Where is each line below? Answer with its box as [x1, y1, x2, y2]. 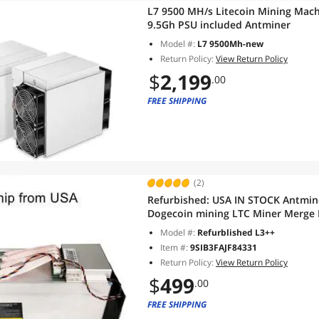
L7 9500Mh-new [197, 38, 263, 50]
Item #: [160, 241, 190, 253]
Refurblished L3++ [197, 226, 275, 239]
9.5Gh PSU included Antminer [147, 18, 291, 31]
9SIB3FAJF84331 [190, 241, 257, 253]
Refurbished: [147, 193, 212, 206]
